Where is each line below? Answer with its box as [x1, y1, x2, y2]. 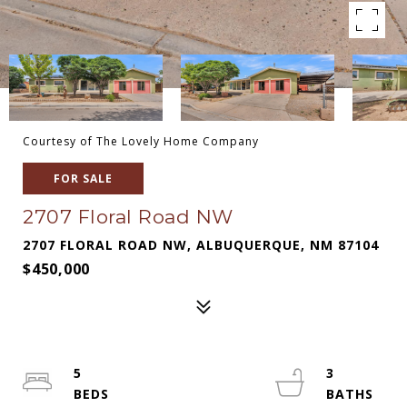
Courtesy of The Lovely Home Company [23, 134, 259, 149]
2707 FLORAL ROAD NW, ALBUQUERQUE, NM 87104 [23, 236, 379, 253]
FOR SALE [54, 171, 113, 186]
